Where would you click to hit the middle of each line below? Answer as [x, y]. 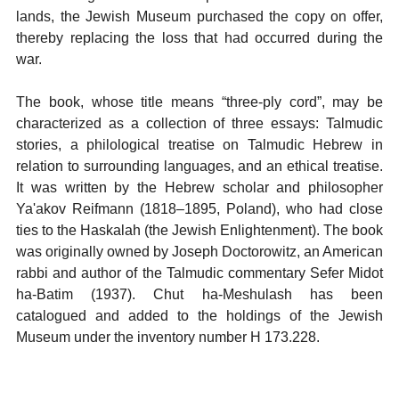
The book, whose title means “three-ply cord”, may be [199, 102]
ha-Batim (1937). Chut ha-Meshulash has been [199, 294]
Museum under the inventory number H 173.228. [168, 337]
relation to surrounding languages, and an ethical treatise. [199, 166]
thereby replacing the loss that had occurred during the [199, 38]
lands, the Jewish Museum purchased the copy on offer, [199, 16]
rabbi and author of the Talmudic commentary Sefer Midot [199, 273]
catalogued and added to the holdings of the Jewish [199, 316]
